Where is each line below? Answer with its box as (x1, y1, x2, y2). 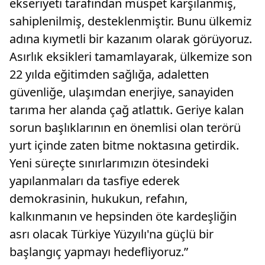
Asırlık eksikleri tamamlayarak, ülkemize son (9, 49, 252, 65)
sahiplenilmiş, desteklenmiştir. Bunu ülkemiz (9, 13, 251, 30)
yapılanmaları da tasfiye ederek (9, 173, 180, 189)
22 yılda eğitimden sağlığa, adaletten (9, 66, 209, 83)
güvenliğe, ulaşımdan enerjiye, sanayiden (9, 84, 234, 101)
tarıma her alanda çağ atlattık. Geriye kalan (9, 102, 244, 118)
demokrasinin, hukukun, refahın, (9, 190, 188, 207)
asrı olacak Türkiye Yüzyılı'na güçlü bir (9, 226, 214, 243)
